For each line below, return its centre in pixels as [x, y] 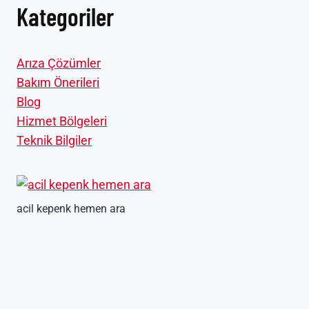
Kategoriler [66, 17]
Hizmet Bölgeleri [62, 121]
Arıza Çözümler [59, 63]
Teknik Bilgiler [54, 141]
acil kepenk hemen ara [71, 209]
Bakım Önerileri [58, 83]
